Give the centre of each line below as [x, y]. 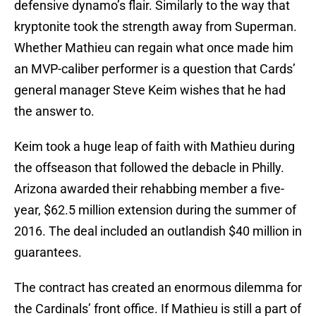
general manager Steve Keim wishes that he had [150, 90]
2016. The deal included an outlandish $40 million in [158, 231]
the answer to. [54, 111]
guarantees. [48, 253]
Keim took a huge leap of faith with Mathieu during [154, 147]
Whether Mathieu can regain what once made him [154, 48]
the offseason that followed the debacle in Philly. [149, 168]
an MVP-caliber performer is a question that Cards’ [155, 69]
